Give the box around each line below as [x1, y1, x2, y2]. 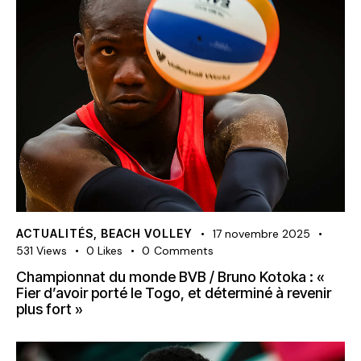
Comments [153, 243, 214, 258]
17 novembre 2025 [213, 226, 310, 241]
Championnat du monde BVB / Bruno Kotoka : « [16, 268, 328, 285]
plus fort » [16, 300, 89, 317]
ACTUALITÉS [16, 226, 93, 240]
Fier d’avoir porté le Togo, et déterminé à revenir [16, 284, 331, 301]
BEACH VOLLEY [101, 226, 193, 240]
